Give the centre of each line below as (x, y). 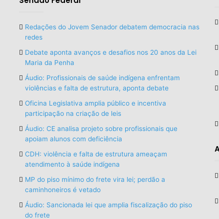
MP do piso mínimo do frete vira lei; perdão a (95, 179)
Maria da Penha (49, 62)
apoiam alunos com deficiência (73, 139)
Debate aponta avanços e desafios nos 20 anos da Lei (110, 52)
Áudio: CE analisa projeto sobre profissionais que (101, 128)
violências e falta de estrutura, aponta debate (97, 88)
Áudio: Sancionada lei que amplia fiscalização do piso (108, 205)
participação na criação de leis (73, 113)
